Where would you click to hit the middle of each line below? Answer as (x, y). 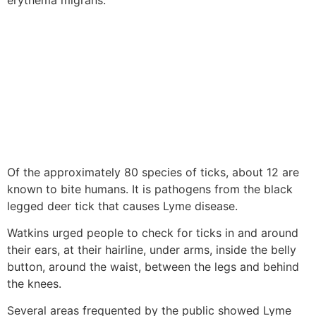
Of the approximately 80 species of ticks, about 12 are (153, 172)
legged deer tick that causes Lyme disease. (122, 206)
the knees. (34, 283)
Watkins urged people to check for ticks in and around (153, 232)
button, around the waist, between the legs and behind (153, 266)
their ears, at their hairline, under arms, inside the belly (152, 249)
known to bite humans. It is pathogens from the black (150, 189)
